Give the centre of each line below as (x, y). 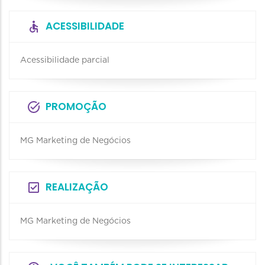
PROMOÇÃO (76, 106)
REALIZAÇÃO (77, 187)
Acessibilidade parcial (65, 60)
